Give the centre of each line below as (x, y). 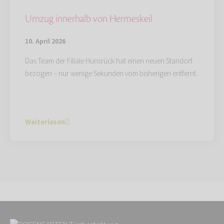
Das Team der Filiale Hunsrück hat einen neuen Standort (109, 61)
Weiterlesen (45, 122)
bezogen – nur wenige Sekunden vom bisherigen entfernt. (111, 73)
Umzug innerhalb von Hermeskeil (89, 19)
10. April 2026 (45, 41)
